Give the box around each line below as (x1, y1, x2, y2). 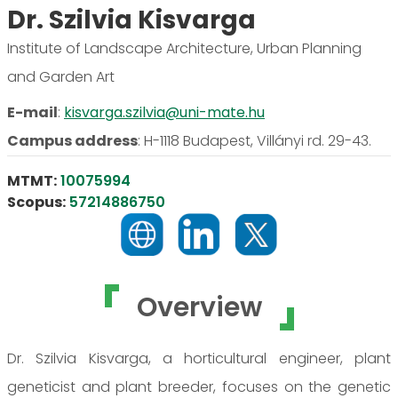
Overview (136, 288, 262, 326)
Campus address (7, 130, 138, 151)
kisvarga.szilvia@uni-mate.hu (64, 101, 265, 123)
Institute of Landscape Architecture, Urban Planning (7, 37, 362, 59)
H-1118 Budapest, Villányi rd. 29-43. (144, 130, 371, 151)
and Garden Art (7, 66, 115, 87)
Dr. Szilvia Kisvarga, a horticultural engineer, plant (7, 347, 391, 369)
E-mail (7, 101, 58, 123)
